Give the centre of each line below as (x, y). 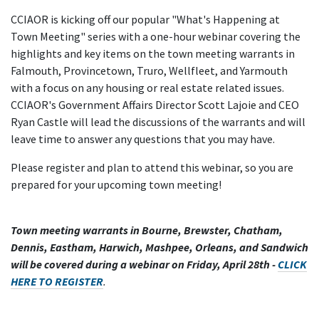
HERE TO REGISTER (57, 281)
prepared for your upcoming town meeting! (116, 184)
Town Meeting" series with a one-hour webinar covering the (156, 36)
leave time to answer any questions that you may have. (143, 139)
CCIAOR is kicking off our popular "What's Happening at (145, 19)
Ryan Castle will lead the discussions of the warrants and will (158, 122)
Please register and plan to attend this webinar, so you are (152, 167)
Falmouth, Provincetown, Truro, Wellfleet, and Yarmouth (149, 70)
